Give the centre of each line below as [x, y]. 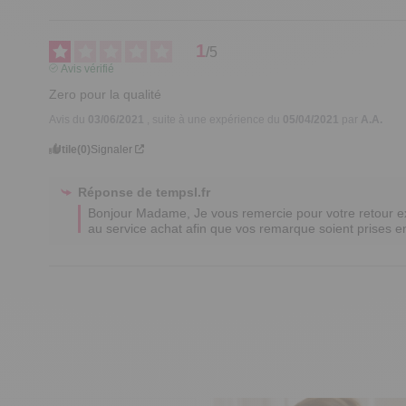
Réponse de [117, 192]
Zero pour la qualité [106, 94]
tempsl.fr [184, 192]
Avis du [69, 119]
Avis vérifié [87, 68]
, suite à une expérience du [215, 119]
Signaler [112, 149]
